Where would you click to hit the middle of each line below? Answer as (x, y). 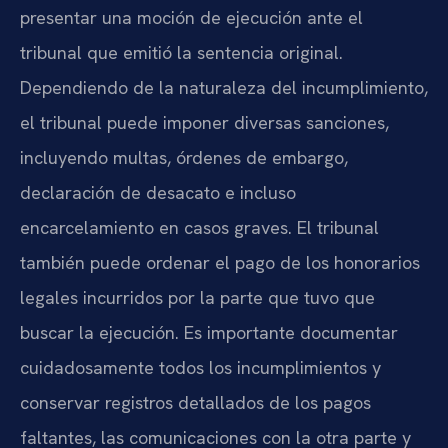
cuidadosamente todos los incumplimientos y (200, 368)
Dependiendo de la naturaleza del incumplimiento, (224, 88)
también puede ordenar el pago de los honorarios (220, 263)
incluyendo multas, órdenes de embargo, (184, 158)
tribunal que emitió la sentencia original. (181, 53)
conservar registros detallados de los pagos (195, 403)
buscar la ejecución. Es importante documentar (209, 333)
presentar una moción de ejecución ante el (191, 18)
